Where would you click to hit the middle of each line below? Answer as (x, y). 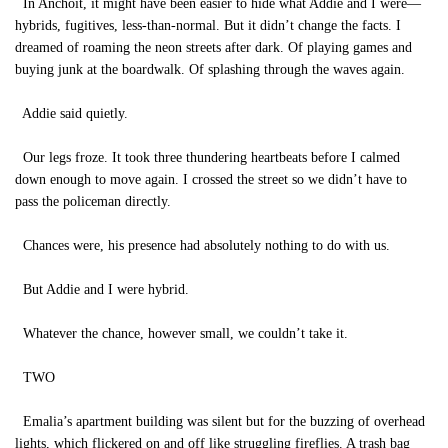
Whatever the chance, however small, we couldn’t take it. (181, 333)
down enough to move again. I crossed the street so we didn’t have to (211, 179)
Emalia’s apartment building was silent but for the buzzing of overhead (220, 421)
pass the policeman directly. (93, 201)
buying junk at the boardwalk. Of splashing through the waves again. (210, 69)
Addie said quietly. (75, 113)
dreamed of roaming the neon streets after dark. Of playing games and (213, 47)
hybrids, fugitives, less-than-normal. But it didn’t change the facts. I (208, 25)
